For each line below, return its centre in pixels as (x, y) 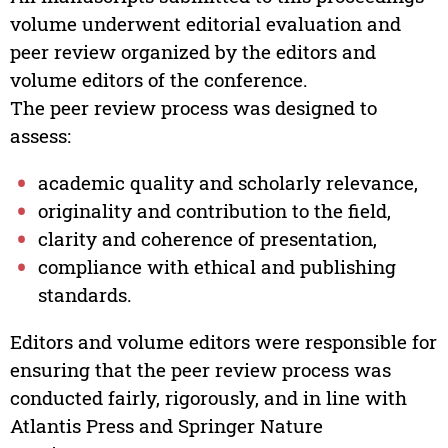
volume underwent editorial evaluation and (205, 24)
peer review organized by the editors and (192, 52)
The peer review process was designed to (193, 108)
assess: (40, 136)
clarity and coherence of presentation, (207, 239)
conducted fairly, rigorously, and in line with (208, 398)
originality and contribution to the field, (214, 211)
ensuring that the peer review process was (200, 370)
